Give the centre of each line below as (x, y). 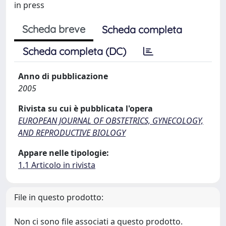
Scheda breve (54, 29)
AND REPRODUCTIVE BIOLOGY (72, 133)
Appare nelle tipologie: (64, 153)
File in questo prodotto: (59, 197)
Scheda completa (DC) (74, 51)
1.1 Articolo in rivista (57, 165)
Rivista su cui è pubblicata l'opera (86, 108)
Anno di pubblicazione (63, 76)
